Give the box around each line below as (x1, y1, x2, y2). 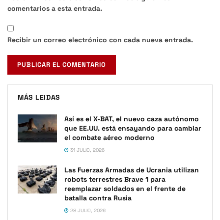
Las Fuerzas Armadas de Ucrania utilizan (64, 165, 199, 175)
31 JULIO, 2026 (69, 147, 105, 154)
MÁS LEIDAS (18, 93, 60, 102)
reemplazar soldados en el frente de (64, 184, 186, 193)
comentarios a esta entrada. (7, 4, 102, 13)
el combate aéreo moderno (64, 133, 155, 142)
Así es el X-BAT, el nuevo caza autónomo (64, 114, 199, 124)
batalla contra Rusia (64, 193, 132, 203)
